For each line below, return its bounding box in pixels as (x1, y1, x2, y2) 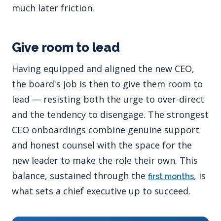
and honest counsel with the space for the (12, 139, 192, 151)
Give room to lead (12, 40, 120, 55)
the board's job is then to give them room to (12, 77, 203, 90)
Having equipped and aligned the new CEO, (12, 62, 194, 74)
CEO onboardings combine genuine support (12, 123, 199, 136)
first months (148, 171, 194, 181)
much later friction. (12, 2, 94, 14)
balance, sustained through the (12, 169, 148, 182)
